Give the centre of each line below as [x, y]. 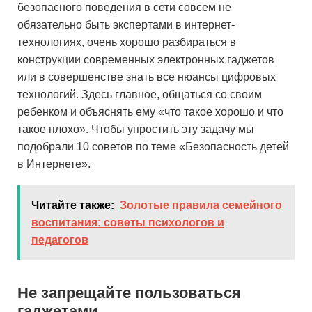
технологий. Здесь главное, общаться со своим [140, 94]
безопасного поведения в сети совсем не [124, 7]
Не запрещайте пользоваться [129, 293]
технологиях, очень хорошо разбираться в [127, 42]
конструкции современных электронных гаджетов [146, 60]
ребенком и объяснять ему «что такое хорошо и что [150, 112]
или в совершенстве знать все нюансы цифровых [147, 77]
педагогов [60, 240]
